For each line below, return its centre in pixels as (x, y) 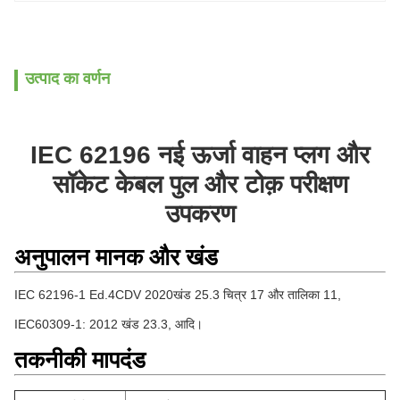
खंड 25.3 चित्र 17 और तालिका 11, (257, 295)
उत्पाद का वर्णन (67, 79)
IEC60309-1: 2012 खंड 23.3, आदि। (108, 324)
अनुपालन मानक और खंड (116, 257)
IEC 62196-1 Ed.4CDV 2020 (94, 295)
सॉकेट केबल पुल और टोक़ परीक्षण (200, 184)
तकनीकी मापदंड (80, 360)
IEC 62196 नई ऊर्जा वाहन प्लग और (200, 155)
